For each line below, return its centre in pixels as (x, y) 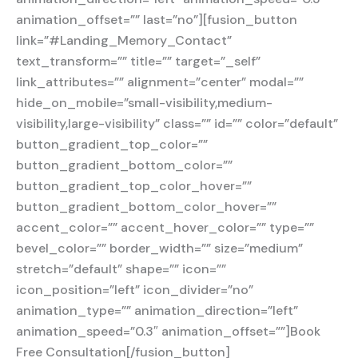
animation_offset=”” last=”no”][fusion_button (157, 20)
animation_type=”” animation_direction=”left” (157, 311)
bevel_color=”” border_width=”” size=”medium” (159, 249)
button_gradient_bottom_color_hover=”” (146, 207)
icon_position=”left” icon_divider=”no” (135, 290)
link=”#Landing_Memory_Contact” (124, 41)
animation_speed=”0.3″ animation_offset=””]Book (168, 332)
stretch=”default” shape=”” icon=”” (121, 269)
